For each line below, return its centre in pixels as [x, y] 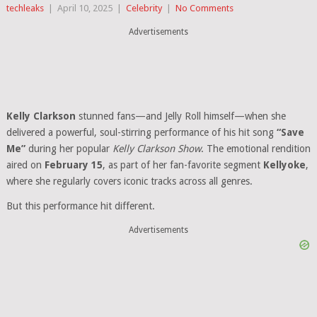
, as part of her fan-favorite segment [183, 165]
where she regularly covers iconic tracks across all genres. [129, 181]
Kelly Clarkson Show [156, 149]
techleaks [25, 8]
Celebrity [144, 8]
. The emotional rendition [255, 149]
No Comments [204, 8]
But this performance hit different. [80, 206]
